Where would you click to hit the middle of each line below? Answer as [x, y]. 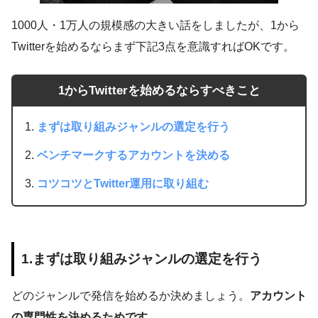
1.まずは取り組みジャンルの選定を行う [142, 258]
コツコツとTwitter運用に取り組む [123, 184]
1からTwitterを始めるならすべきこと [159, 91]
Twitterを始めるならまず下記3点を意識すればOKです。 [153, 46]
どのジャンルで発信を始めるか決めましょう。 [131, 296]
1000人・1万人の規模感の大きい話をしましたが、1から [155, 25]
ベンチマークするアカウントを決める [134, 155]
